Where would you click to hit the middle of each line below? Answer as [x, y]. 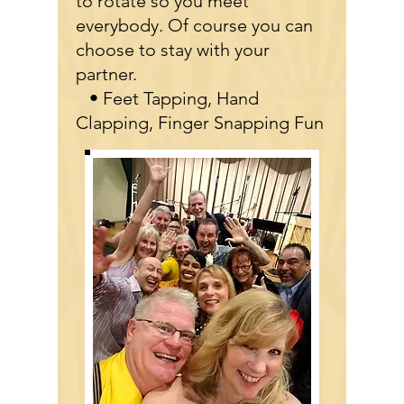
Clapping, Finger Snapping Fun [200, 123]
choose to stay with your [173, 50]
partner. [109, 74]
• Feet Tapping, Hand [167, 98]
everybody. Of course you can [194, 25]
